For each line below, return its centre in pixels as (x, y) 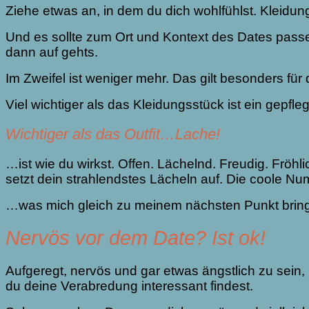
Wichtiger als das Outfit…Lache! (113, 134)
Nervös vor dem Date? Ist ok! (136, 238)
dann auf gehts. (53, 52)
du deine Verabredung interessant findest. (131, 286)
